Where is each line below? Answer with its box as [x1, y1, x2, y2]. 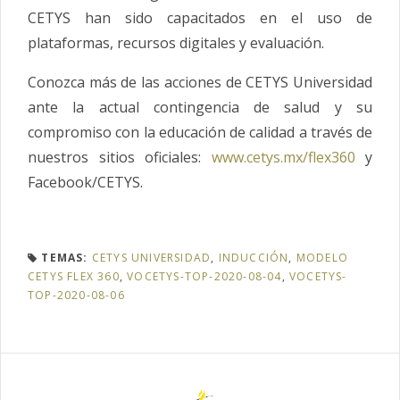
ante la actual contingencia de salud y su [28, 97, 372, 118]
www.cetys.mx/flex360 [211, 147, 355, 168]
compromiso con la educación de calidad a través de [28, 122, 372, 143]
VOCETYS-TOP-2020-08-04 [127, 269, 282, 285]
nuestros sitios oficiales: [28, 147, 212, 168]
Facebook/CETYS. [28, 172, 143, 193]
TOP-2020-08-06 [28, 287, 125, 304]
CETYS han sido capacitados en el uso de [28, 8, 372, 29]
